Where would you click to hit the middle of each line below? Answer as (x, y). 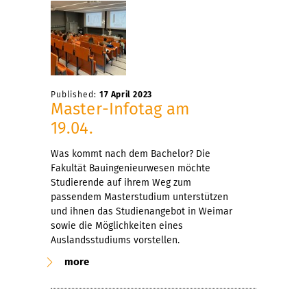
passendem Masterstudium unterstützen (139, 197)
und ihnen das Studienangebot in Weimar (142, 211)
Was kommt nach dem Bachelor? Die (131, 153)
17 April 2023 (126, 94)
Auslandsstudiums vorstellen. (115, 240)
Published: (75, 94)
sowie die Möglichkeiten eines (117, 225)
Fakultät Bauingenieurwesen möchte (131, 168)
